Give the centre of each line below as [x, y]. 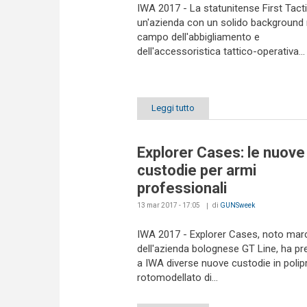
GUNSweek [237, 206]
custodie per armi [196, 171]
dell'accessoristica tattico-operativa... [221, 51]
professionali [182, 188]
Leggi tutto [173, 108]
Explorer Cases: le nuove [221, 153]
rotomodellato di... [177, 278]
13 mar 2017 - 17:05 [168, 206]
